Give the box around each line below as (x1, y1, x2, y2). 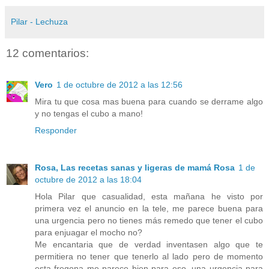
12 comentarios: (6, 47, 89, 60)
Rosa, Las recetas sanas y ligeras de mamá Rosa (35, 162, 235, 172)
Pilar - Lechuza (11, 17, 68, 27)
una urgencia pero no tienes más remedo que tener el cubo (35, 215, 263, 225)
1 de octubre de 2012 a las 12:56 (56, 79, 183, 89)
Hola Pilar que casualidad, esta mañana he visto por (35, 191, 263, 201)
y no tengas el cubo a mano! (35, 108, 143, 118)
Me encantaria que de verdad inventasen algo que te (35, 239, 263, 249)
